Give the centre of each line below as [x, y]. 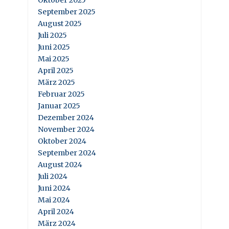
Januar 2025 [59, 106]
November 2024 [66, 129]
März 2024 [57, 223]
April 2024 [56, 212]
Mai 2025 [54, 59]
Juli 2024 [53, 176]
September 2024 [67, 153]
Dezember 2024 [66, 118]
